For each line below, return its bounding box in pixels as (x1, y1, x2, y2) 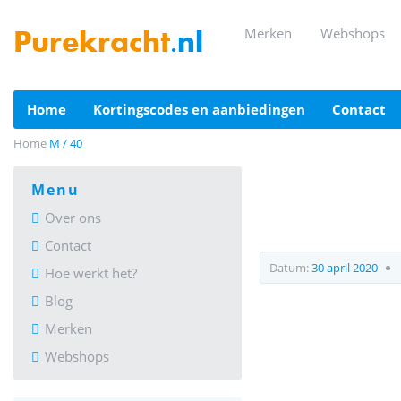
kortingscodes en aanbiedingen (102, 100, 305, 118)
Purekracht (13, 30, 170, 60)
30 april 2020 (311, 260, 378, 276)
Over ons (45, 209, 101, 226)
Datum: (269, 260, 311, 276)
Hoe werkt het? (45, 264, 137, 282)
